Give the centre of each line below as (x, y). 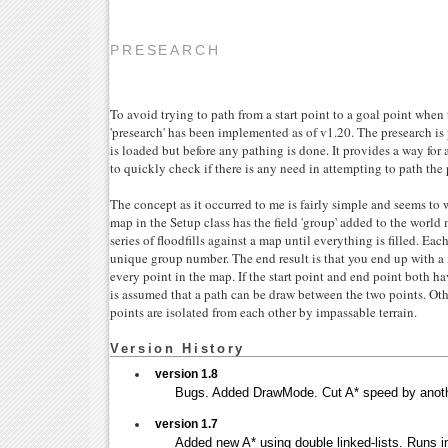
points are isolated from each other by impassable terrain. (263, 311)
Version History (177, 348)
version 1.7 (186, 423)
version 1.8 (186, 373)
